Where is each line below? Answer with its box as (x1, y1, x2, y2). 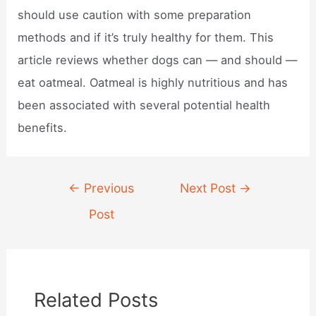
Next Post (180, 181, 240, 196)
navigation (44, 200, 102, 214)
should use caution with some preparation (18, 8, 252, 23)
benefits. (18, 121, 68, 135)
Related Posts (34, 288, 159, 312)
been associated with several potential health (18, 98, 271, 113)
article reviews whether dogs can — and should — (18, 53, 298, 68)
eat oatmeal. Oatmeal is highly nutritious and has (18, 75, 288, 90)
